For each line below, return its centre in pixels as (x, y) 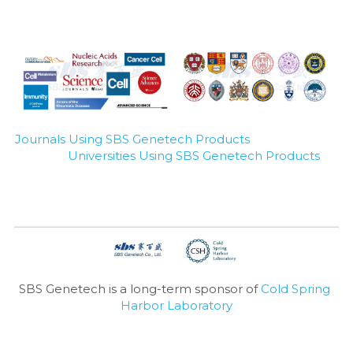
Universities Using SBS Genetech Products (193, 155)
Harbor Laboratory (176, 306)
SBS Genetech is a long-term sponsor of (140, 289)
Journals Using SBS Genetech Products (132, 139)
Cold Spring (296, 289)
